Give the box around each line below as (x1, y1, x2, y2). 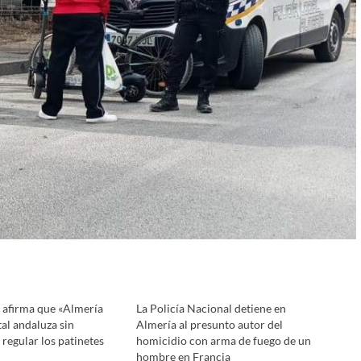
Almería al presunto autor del (135, 317, 283, 332)
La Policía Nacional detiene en (135, 301, 286, 316)
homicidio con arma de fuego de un (135, 334, 311, 348)
